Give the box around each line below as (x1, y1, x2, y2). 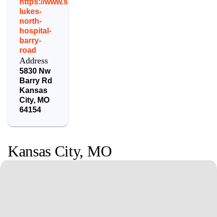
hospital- (19, 26, 52, 35)
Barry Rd (19, 76, 53, 85)
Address (19, 55, 48, 65)
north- (19, 16, 42, 25)
